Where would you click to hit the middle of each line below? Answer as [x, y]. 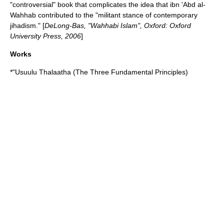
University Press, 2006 [45, 36]
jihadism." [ [27, 25]
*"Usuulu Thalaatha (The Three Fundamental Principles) [99, 72]
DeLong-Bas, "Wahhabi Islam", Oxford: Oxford [118, 25]
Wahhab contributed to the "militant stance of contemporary [104, 15]
